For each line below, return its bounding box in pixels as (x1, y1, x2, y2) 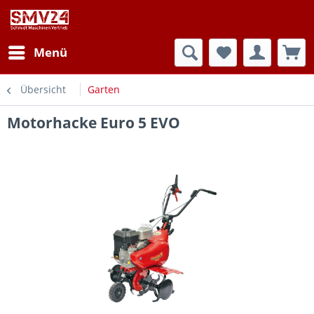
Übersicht (20, 83, 66, 96)
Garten (88, 83, 120, 96)
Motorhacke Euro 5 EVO (7, 113, 180, 132)
